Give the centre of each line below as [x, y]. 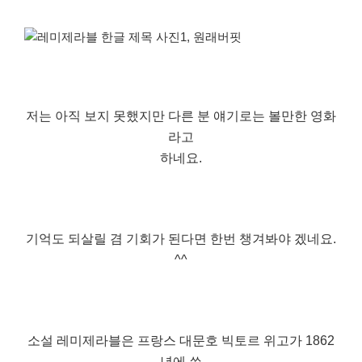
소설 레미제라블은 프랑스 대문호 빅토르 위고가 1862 [181, 340]
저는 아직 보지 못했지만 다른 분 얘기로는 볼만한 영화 [181, 116]
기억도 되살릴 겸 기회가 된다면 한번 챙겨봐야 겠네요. [181, 238]
